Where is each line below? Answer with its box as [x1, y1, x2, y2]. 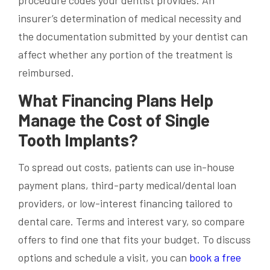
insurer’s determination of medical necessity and [18, 11, 242, 25]
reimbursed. [18, 66, 74, 80]
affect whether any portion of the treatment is [18, 48, 233, 61]
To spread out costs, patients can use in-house [18, 160, 234, 174]
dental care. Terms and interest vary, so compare [18, 215, 245, 228]
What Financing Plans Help [18, 90, 213, 111]
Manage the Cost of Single [18, 110, 210, 131]
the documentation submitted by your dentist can [18, 30, 248, 43]
